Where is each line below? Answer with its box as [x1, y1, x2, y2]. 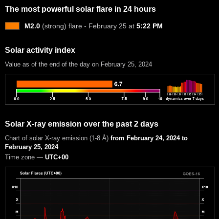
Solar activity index [5, 45, 75, 54]
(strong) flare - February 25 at [40, 22, 136, 30]
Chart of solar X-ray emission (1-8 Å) [5, 134, 110, 142]
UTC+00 [45, 153, 68, 161]
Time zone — [5, 153, 45, 161]
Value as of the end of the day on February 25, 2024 [5, 60, 152, 68]
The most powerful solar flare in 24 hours [5, 4, 156, 13]
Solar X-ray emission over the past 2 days [5, 119, 158, 128]
